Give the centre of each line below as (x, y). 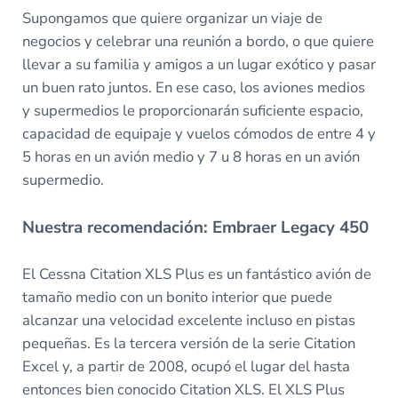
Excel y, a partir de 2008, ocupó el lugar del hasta (186, 367)
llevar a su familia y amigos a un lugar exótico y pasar (199, 65)
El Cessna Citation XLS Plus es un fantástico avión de (196, 275)
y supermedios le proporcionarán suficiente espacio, (192, 111)
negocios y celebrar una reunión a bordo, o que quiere (198, 42)
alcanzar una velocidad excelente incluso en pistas (188, 321)
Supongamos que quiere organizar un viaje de (172, 19)
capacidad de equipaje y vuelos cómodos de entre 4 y (199, 134)
